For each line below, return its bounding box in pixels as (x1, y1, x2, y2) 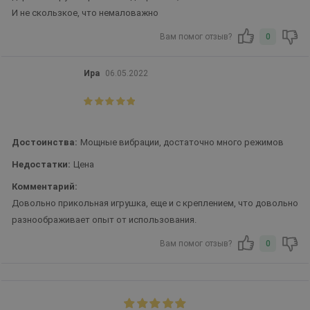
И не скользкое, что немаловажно (12, 8, 158, 18)
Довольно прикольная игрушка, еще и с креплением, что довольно (12, 198, 298, 208)
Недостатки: (12, 159, 71, 170)
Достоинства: (12, 137, 77, 147)
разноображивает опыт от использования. (12, 215, 197, 225)
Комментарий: (12, 181, 77, 192)
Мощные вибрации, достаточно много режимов (80, 137, 284, 147)
